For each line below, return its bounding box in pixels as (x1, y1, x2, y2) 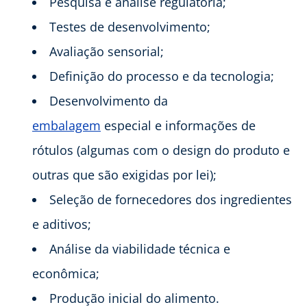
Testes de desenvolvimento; (49, 18, 210, 35)
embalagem (32, 116, 101, 134)
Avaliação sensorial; (49, 42, 164, 60)
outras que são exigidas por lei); (32, 166, 217, 183)
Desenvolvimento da (49, 92, 168, 109)
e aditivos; (32, 215, 91, 232)
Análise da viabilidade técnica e (49, 240, 230, 257)
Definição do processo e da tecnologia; (49, 67, 274, 84)
